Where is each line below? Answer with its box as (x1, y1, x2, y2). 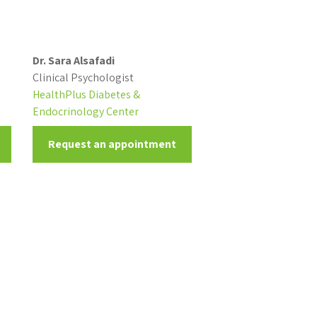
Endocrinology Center (32, 104, 139, 119)
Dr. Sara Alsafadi (32, 53, 115, 68)
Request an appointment (47, 137, 176, 151)
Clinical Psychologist (32, 70, 134, 85)
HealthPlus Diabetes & (32, 87, 140, 102)
